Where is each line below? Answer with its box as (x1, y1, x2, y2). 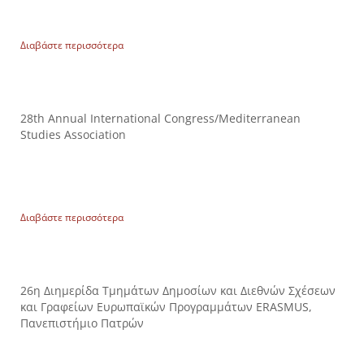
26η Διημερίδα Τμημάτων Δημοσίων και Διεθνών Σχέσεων (20, 282, 336, 298)
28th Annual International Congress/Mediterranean (20, 110, 301, 126)
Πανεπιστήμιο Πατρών (20, 314, 144, 331)
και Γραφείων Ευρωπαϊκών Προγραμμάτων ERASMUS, (20, 298, 312, 314)
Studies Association (20, 126, 126, 142)
